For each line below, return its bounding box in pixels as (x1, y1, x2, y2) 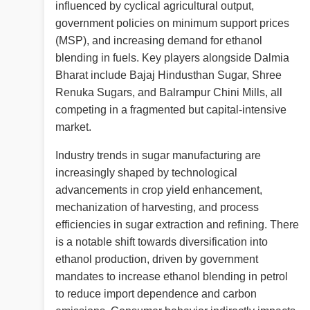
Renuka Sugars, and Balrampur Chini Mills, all (55, 86, 282, 99)
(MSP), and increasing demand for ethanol (55, 35, 262, 47)
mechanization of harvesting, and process (55, 201, 259, 214)
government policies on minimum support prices (55, 17, 289, 30)
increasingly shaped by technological (55, 167, 237, 179)
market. (55, 121, 91, 134)
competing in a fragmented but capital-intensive (55, 104, 286, 116)
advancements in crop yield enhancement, (55, 184, 262, 197)
